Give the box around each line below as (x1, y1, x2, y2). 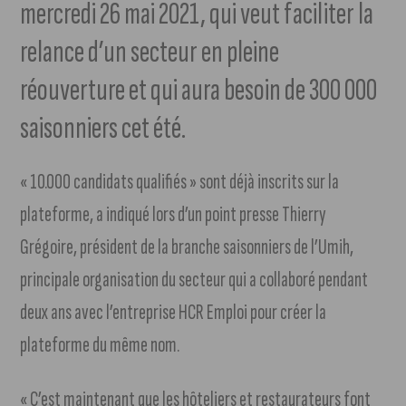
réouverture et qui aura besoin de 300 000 (20, 71, 378, 111)
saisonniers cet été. (20, 109, 187, 149)
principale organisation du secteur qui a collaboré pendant (20, 266, 369, 294)
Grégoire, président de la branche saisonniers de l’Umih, (20, 234, 354, 261)
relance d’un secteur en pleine (20, 33, 280, 72)
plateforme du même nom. (20, 332, 180, 359)
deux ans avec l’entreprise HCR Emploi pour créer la (20, 299, 327, 326)
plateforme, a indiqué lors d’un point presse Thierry (20, 201, 327, 228)
